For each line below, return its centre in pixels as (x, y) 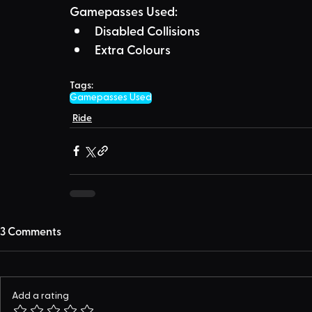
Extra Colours (133, 49)
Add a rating (40, 296)
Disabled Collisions (147, 30)
